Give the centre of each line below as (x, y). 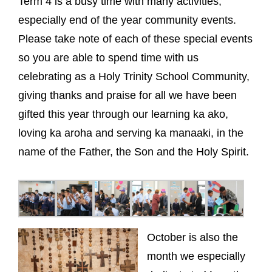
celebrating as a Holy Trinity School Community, (134, 76)
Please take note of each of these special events (135, 39)
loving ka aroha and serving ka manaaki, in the (131, 133)
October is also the (192, 237)
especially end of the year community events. (127, 20)
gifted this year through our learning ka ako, (123, 114)
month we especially (196, 256)
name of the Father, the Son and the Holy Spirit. (134, 151)
